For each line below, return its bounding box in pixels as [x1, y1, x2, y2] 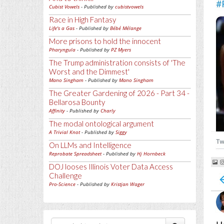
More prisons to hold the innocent [49, 36, 161, 45]
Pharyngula [49, 46, 75, 53]
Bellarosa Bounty [49, 97, 105, 106]
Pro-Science [49, 180, 75, 187]
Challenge [49, 171, 82, 180]
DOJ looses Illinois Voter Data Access [49, 162, 173, 171]
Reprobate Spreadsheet [49, 150, 101, 157]
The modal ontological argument [49, 119, 154, 128]
